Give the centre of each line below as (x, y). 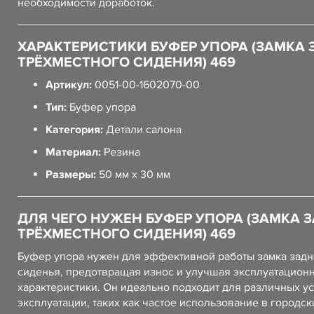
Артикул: (69, 85)
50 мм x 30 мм (133, 175)
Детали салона (142, 130)
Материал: (73, 152)
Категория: (74, 130)
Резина (121, 152)
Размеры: (71, 175)
